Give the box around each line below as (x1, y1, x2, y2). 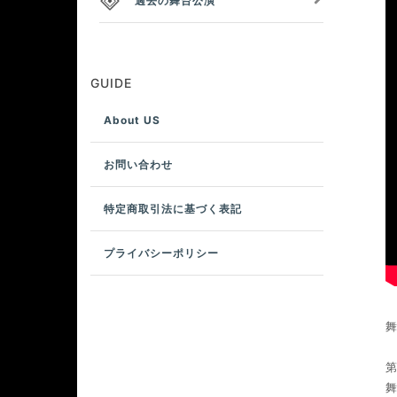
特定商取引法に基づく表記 (104, 202, 242, 215)
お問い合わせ (104, 158, 173, 171)
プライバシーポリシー (104, 246, 219, 260)
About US (104, 113, 160, 127)
